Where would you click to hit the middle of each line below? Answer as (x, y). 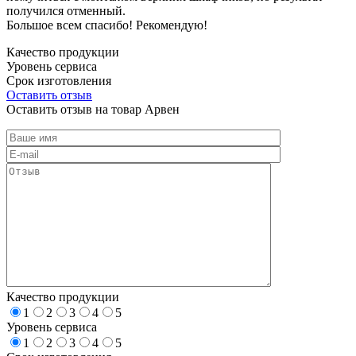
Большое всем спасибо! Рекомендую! (107, 25)
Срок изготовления (59, 80)
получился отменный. (66, 10)
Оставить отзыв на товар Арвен (93, 109)
